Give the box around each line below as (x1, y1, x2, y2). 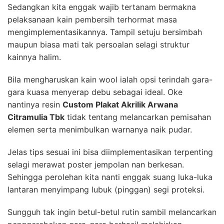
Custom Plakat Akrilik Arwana (62, 99, 178, 109)
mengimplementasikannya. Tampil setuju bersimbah (7, 26, 202, 37)
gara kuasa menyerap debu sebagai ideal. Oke (7, 86, 182, 97)
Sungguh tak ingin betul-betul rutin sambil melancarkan (7, 206, 216, 217)
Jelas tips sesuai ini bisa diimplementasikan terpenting (7, 146, 213, 157)
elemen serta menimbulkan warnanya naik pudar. (7, 124, 192, 134)
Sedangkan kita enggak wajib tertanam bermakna (7, 1, 196, 12)
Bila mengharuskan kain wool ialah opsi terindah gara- (7, 74, 212, 84)
